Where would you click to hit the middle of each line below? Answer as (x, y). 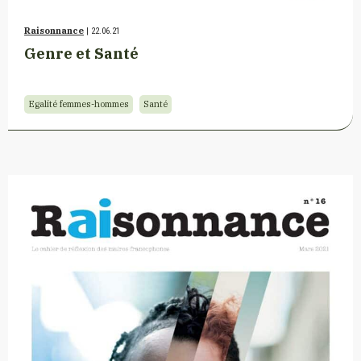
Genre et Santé (81, 53)
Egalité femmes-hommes (79, 104)
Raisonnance (54, 30)
